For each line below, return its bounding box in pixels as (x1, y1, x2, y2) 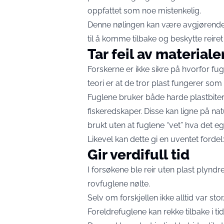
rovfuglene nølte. (87, 179, 150, 188)
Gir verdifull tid (87, 146, 189, 163)
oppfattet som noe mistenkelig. (87, 6, 201, 15)
